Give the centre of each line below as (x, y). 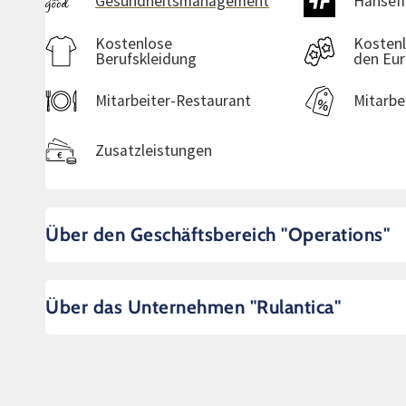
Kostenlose (134, 43)
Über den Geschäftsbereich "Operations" (217, 234)
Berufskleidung (146, 58)
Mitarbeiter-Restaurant (173, 101)
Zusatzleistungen (154, 150)
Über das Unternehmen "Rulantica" (193, 307)
